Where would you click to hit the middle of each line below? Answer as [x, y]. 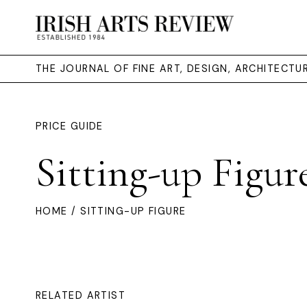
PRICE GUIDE [70, 126]
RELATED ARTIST [81, 295]
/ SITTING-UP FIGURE [127, 211]
